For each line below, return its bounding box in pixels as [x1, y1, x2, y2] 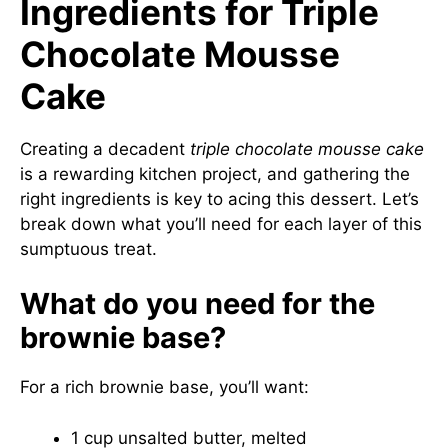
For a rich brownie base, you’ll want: [20, 377, 309, 397]
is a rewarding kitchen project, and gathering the [20, 163, 410, 184]
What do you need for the [20, 286, 375, 321]
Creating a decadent [20, 138, 190, 159]
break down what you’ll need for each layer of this [20, 213, 422, 234]
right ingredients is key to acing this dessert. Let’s [20, 188, 419, 209]
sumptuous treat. [20, 238, 157, 259]
